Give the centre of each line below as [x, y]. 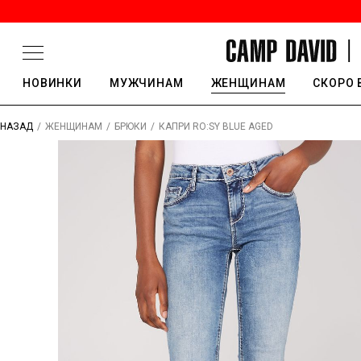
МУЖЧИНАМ [146, 83]
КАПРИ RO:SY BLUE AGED [216, 126]
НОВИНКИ [52, 83]
